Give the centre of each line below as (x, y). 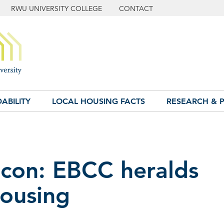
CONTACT (136, 8)
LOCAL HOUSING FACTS (98, 101)
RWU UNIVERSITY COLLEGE (56, 8)
